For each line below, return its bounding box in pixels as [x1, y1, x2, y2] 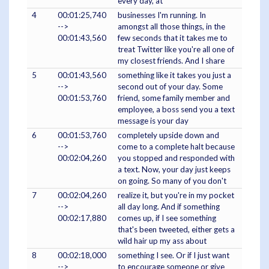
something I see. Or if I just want [118, 250, 229, 260]
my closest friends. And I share [118, 55, 225, 65]
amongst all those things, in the [118, 21, 225, 31]
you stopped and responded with [118, 153, 235, 163]
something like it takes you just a [118, 70, 231, 80]
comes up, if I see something [118, 213, 216, 223]
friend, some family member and [118, 92, 230, 103]
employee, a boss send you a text [118, 104, 235, 114]
